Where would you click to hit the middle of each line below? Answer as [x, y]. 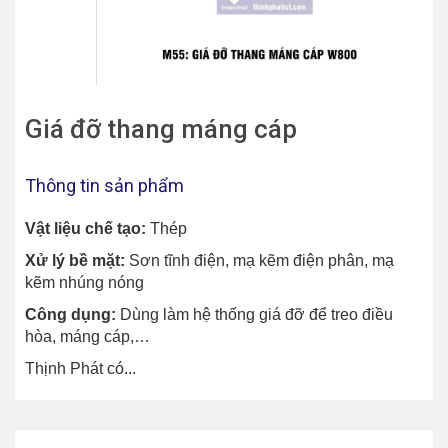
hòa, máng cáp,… [87, 337]
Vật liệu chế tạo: [87, 229]
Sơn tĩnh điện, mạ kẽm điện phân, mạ [259, 261]
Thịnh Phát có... [80, 369]
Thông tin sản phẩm [104, 186]
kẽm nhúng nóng [84, 283]
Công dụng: [70, 315]
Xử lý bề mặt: [75, 261]
